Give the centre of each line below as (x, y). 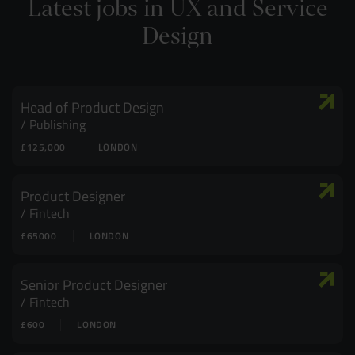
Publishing (57, 124)
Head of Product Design (92, 107)
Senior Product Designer (94, 284)
